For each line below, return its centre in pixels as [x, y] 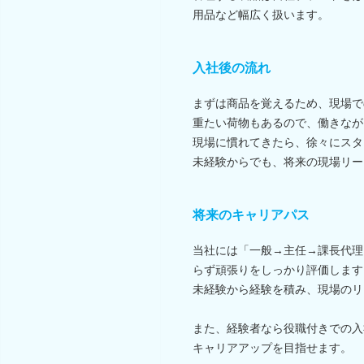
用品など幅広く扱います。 [261, 14]
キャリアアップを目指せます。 [272, 347]
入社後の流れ [232, 67]
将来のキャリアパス [251, 214]
